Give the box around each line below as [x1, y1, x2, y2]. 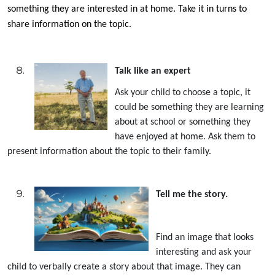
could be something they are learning [115, 102, 264, 112]
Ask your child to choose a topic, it [115, 87, 250, 98]
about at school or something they [115, 117, 250, 127]
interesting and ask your [156, 247, 252, 257]
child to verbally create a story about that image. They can [7, 261, 241, 272]
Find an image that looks [156, 232, 254, 242]
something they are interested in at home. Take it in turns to [7, 4, 247, 14]
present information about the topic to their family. [7, 146, 211, 157]
